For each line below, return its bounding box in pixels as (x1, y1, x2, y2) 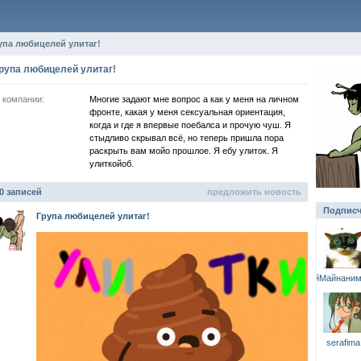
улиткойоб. (89, 158, 134, 168)
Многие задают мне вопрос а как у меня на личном (89, 93, 299, 104)
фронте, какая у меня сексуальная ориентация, (89, 106, 285, 117)
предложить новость (206, 186, 301, 197)
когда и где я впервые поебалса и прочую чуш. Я (89, 119, 291, 130)
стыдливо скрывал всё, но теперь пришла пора (89, 132, 284, 143)
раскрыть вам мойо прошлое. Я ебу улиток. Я (89, 145, 278, 156)
